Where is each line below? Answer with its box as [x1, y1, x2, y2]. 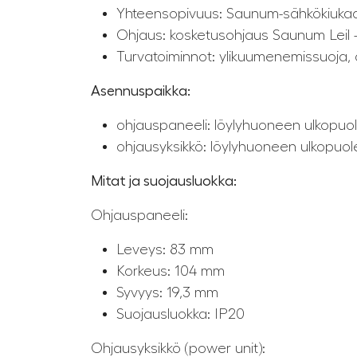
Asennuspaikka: [91, 84, 190, 99]
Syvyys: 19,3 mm [116, 285, 218, 300]
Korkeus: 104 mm [116, 264, 225, 279]
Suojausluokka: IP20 [116, 307, 245, 322]
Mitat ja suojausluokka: [91, 174, 237, 189]
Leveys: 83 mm [116, 242, 214, 257]
